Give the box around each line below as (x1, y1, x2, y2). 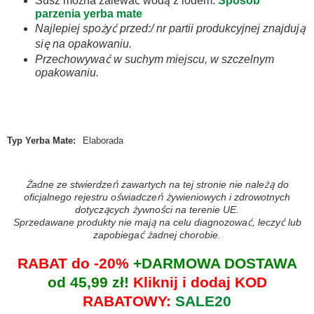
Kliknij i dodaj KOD (132, 274, 267, 290)
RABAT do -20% (17, 255, 129, 271)
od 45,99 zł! (47, 274, 133, 290)
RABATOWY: (83, 293, 175, 309)
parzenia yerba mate (35, 8, 142, 20)
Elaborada (83, 135, 123, 146)
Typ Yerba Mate (7, 135, 73, 146)
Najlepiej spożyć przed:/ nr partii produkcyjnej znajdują (35, 22, 306, 34)
